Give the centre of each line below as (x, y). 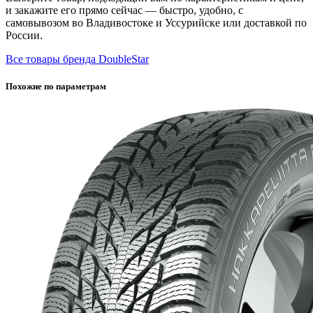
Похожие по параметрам (56, 86)
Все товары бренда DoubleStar (77, 59)
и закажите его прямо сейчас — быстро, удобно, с (124, 10)
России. (24, 35)
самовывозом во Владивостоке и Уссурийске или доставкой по (156, 22)
